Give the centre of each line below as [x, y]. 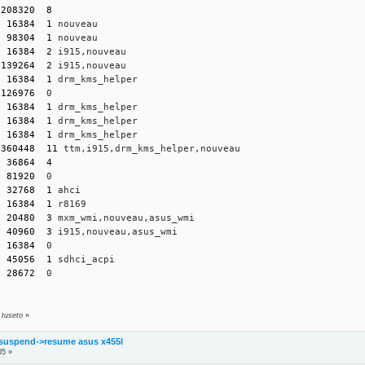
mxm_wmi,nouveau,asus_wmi [124, 218]
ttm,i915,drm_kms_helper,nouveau [150, 148]
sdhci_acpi [84, 259]
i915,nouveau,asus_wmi [115, 231]
